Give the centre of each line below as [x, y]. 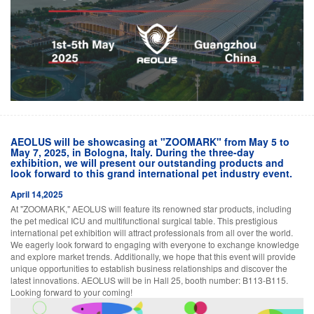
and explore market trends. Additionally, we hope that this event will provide [153, 256]
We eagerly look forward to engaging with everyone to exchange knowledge [155, 244]
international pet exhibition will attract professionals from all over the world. [152, 232]
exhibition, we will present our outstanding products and [147, 162]
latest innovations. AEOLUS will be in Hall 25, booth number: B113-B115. [149, 280]
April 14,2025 [37, 194]
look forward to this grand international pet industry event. [151, 173]
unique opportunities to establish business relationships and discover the [149, 268]
